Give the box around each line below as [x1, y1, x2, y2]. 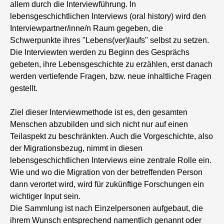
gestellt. [10, 84, 38, 92]
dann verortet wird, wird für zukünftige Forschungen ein [10, 180, 204, 188]
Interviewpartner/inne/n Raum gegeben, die [10, 24, 163, 32]
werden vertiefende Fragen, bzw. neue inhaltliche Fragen [10, 72, 212, 80]
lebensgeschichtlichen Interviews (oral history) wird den [10, 12, 206, 20]
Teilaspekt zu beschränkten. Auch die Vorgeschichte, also [10, 132, 213, 140]
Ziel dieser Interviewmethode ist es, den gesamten [10, 108, 188, 116]
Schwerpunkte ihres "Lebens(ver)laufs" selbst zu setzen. [10, 36, 209, 44]
